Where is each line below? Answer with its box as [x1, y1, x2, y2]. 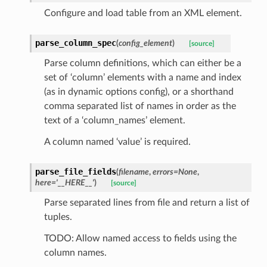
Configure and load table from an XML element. [44, 8, 242, 18]
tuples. [44, 212, 72, 222]
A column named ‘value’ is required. [44, 136, 191, 147]
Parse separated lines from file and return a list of [44, 197, 250, 207]
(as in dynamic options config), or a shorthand [44, 86, 234, 97]
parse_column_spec [35, 38, 116, 48]
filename [118, 167, 149, 176]
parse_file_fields [35, 166, 116, 176]
